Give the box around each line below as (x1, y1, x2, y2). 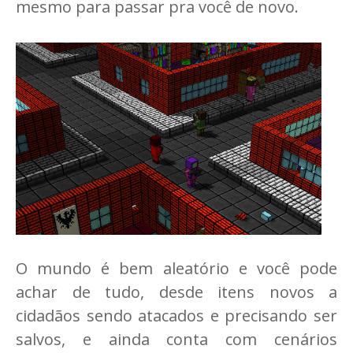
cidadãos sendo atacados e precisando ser (16, 305, 337, 327)
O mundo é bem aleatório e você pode (16, 258, 337, 280)
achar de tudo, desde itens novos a (16, 281, 337, 303)
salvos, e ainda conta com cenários (16, 329, 337, 351)
